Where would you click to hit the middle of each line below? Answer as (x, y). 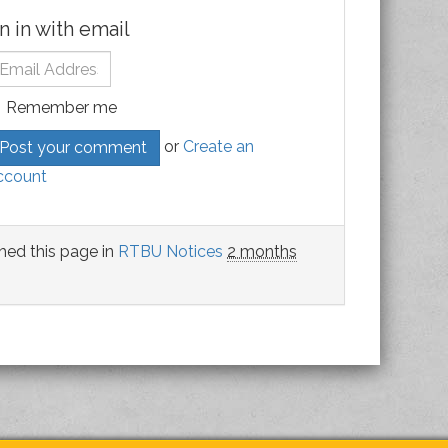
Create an (218, 147)
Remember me (61, 107)
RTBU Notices (170, 251)
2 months (262, 251)
